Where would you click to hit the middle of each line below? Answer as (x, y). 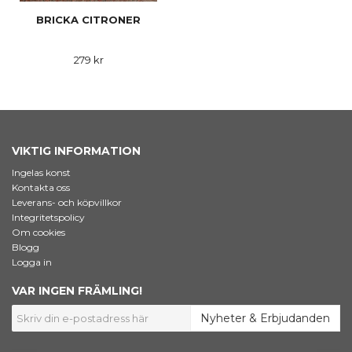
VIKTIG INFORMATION (76, 151)
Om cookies (38, 233)
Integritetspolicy (48, 218)
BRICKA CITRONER (88, 20)
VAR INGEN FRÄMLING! (77, 291)
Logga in (32, 262)
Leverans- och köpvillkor (67, 203)
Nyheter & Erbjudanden (265, 319)
